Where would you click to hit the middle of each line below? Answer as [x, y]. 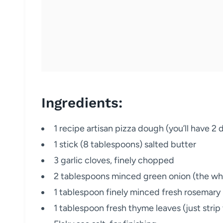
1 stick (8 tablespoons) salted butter [125, 145]
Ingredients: [82, 103]
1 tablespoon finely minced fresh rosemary [137, 192]
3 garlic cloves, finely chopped [114, 161]
